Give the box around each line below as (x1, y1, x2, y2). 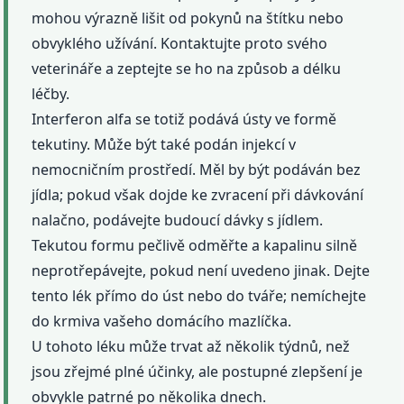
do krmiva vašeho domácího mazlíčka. (32, 310, 292, 331)
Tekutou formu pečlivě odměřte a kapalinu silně (32, 234, 358, 255)
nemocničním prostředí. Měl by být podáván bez (32, 159, 362, 179)
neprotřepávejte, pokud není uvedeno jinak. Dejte (32, 260, 371, 280)
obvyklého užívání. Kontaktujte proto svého (32, 32, 328, 53)
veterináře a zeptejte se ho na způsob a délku (32, 58, 342, 78)
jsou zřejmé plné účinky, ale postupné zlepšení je (32, 361, 363, 381)
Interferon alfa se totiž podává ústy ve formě (32, 108, 337, 129)
